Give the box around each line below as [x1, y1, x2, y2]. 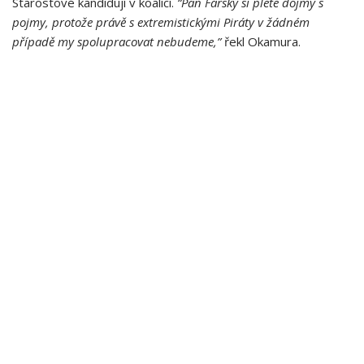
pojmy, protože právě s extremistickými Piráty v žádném [12, 14, 310, 31]
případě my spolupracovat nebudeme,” [12, 33, 221, 50]
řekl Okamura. [221, 33, 301, 50]
